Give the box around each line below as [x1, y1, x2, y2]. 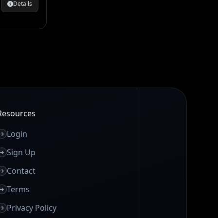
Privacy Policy [6, 202, 56, 213]
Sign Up [6, 147, 36, 158]
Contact [6, 165, 36, 176]
